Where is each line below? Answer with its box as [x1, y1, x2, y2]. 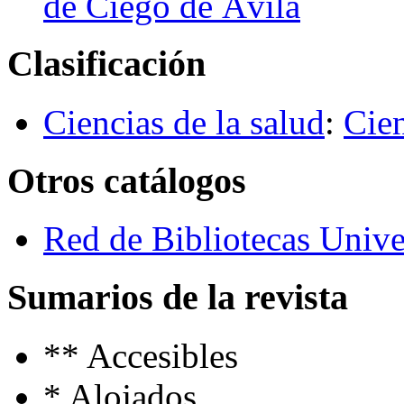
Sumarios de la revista [7, 277, 348, 318]
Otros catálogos [7, 160, 246, 201]
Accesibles [87, 335, 238, 375]
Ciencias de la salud [43, 103, 325, 142]
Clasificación [7, 43, 206, 85]
